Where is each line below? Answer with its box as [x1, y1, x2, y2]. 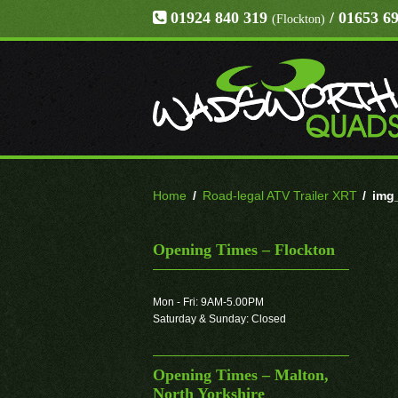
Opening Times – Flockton [153, 240, 335, 259]
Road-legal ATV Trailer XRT [202, 187, 357, 203]
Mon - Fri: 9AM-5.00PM [153, 295, 264, 308]
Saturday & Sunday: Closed [153, 312, 286, 325]
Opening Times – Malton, [153, 366, 329, 385]
